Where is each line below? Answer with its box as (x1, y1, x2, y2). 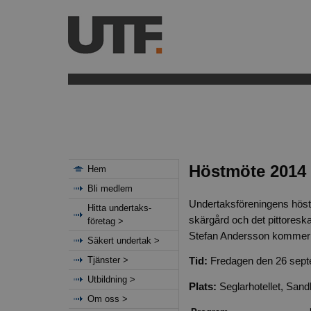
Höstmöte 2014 (188, 162, 306, 181)
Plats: (188, 280, 217, 292)
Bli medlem (87, 183, 133, 194)
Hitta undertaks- (87, 202, 151, 213)
